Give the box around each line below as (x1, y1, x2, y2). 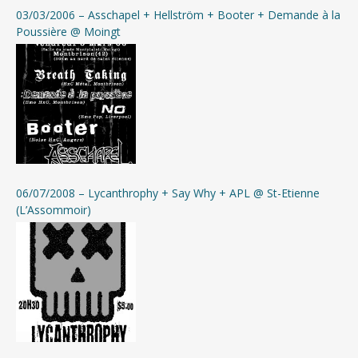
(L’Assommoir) (16, 201, 91, 217)
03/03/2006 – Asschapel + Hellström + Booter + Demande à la (16, 6, 340, 22)
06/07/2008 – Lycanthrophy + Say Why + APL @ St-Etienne (16, 185, 320, 201)
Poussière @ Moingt (16, 23, 121, 39)
